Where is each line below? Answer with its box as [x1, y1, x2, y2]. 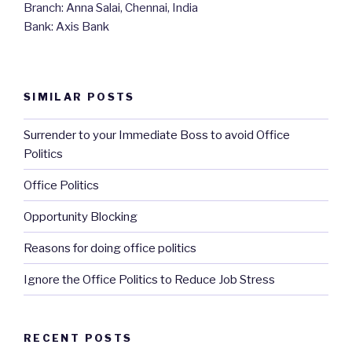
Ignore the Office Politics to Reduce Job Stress [24, 272, 275, 287]
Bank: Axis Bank [24, 20, 109, 35]
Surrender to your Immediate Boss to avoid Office [24, 127, 290, 142]
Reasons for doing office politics [24, 240, 196, 255]
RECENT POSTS [24, 332, 133, 345]
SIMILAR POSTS [24, 90, 135, 103]
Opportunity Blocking [24, 209, 137, 224]
